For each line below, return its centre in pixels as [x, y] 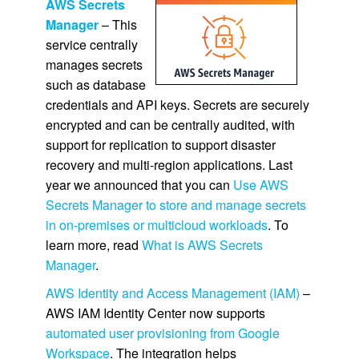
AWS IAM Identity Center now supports [155, 313]
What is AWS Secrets [202, 244]
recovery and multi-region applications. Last [169, 164]
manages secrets [94, 64]
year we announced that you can [139, 184]
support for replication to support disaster [160, 144]
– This [117, 24]
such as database [95, 84]
